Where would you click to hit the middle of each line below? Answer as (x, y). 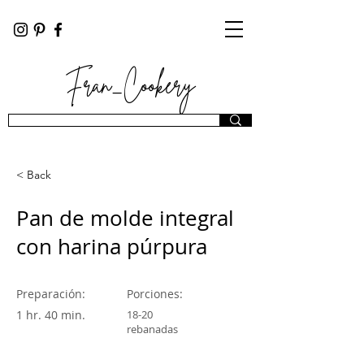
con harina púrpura (112, 247)
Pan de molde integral (125, 218)
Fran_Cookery (130, 85)
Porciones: (155, 294)
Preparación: (51, 294)
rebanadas (152, 329)
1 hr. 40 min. (51, 315)
